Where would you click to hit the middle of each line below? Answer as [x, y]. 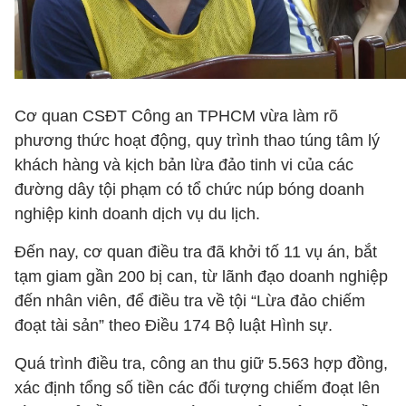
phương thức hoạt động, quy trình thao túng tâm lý [197, 140]
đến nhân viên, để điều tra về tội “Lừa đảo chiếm [190, 301]
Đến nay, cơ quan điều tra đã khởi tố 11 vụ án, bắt [196, 252]
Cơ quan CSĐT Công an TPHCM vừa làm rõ [176, 116]
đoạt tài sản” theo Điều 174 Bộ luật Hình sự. [174, 325]
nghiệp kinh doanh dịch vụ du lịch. [137, 214]
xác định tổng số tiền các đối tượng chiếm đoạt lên [197, 388]
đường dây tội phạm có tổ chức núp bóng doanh [189, 189]
